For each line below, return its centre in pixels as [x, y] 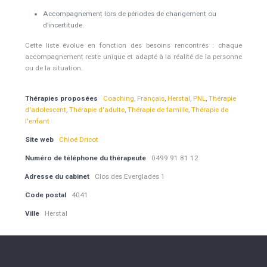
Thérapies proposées [61, 99]
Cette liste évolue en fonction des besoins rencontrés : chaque [133, 46]
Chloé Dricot [78, 140]
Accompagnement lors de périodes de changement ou [129, 14]
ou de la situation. [54, 68]
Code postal [45, 195]
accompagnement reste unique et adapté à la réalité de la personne [133, 57]
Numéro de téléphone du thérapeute [85, 158]
